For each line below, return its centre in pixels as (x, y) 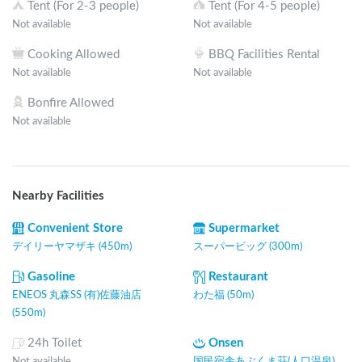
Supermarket (244, 228)
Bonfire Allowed (71, 103)
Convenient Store (75, 228)
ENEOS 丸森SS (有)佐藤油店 (77, 295)
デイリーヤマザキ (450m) (72, 246)
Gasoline (51, 276)
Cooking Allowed (74, 54)
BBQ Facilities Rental (264, 54)
